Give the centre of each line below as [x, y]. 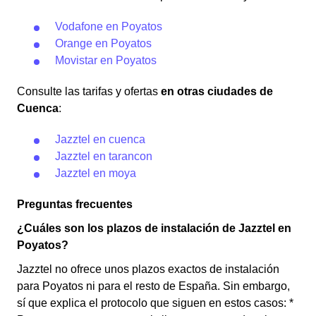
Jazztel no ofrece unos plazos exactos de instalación [148, 269]
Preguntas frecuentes [75, 204]
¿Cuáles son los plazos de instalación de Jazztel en [154, 228]
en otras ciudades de [217, 91]
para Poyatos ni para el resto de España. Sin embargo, [153, 286]
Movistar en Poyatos [106, 60]
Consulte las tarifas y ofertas [89, 91]
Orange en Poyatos [103, 43]
